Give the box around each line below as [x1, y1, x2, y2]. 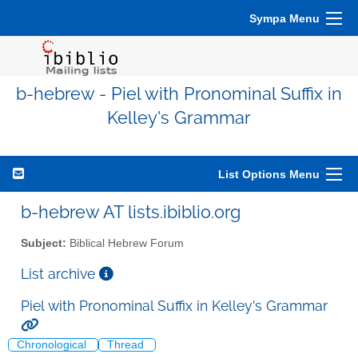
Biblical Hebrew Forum [66, 237, 184, 249]
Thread [107, 339, 147, 352]
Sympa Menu [249, 12, 320, 25]
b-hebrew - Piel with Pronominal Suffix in [16, 84, 342, 104]
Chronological [17, 339, 89, 352]
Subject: [21, 237, 66, 249]
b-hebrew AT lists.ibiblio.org [21, 201, 241, 222]
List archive [21, 265, 99, 282]
